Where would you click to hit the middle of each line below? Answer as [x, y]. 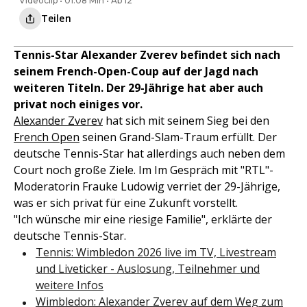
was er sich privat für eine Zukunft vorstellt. [126, 203]
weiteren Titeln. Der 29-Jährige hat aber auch [138, 88]
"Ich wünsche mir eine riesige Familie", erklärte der [143, 220]
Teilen [56, 19]
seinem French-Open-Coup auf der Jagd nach [136, 72]
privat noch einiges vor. [78, 105]
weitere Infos [70, 285]
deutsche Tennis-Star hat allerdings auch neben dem [149, 154]
